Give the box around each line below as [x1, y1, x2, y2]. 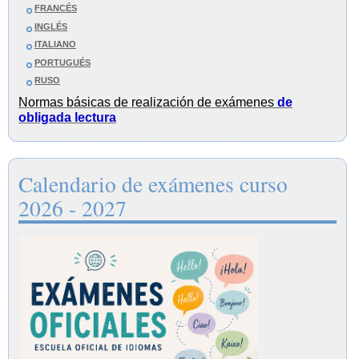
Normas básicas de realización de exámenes [18, 95, 277, 109]
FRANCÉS [34, 3, 77, 13]
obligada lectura [18, 111, 116, 124]
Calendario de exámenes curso [18, 169, 288, 200]
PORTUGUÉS [34, 57, 91, 67]
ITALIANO [34, 39, 76, 49]
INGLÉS [34, 21, 67, 31]
